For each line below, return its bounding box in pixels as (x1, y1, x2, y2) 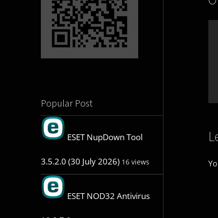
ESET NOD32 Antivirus (67, 190, 150, 202)
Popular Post (40, 97, 92, 109)
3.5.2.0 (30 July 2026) (40, 156, 120, 167)
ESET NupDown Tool (67, 131, 143, 143)
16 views (121, 157, 149, 167)
